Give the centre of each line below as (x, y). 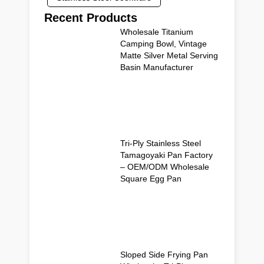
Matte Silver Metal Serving (169, 56)
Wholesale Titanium (157, 32)
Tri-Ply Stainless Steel (161, 143)
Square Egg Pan (151, 179)
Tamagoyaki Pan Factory (167, 155)
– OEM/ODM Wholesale (165, 167)
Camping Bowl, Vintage (164, 44)
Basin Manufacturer (157, 67)
